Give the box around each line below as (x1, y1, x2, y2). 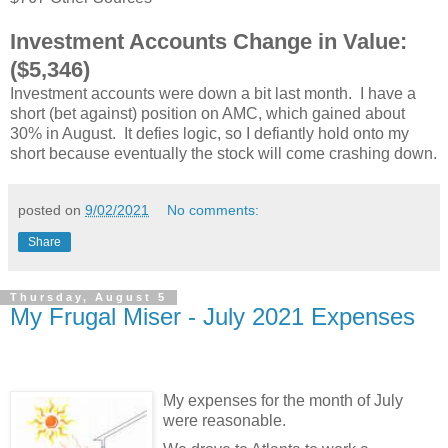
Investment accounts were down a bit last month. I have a (10, 85, 416, 103)
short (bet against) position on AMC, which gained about (10, 105, 405, 123)
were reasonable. (163, 412, 286, 430)
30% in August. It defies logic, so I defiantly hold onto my (10, 125, 409, 143)
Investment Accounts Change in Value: (10, 29, 413, 55)
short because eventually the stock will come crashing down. (10, 145, 437, 163)
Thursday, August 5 (10, 291, 167, 304)
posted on (18, 202, 85, 219)
